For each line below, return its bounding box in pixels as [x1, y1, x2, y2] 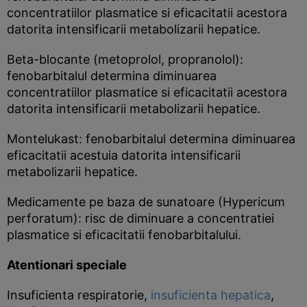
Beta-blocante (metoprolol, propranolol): [7, 52, 243, 66]
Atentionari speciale [7, 258, 127, 272]
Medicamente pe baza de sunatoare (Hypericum [7, 195, 285, 209]
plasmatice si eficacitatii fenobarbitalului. [7, 228, 241, 242]
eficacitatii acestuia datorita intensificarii [7, 148, 241, 162]
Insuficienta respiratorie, [7, 288, 151, 302]
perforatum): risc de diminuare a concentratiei [7, 211, 274, 225]
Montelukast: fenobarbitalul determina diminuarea [7, 132, 295, 146]
